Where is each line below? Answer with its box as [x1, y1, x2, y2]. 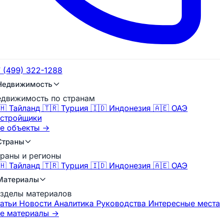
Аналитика [54, 198, 96, 208]
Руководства [96, 198, 148, 208]
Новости [19, 198, 54, 208]
